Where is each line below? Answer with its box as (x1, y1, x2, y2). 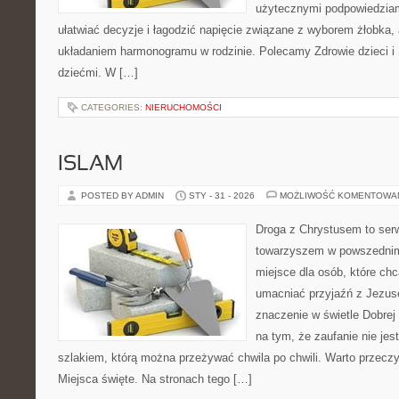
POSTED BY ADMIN (81, 191, 167, 200)
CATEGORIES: (81, 102, 145, 112)
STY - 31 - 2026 (189, 191, 255, 200)
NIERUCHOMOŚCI (145, 102, 222, 112)
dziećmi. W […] (58, 66, 138, 79)
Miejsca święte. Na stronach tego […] (58, 372, 252, 386)
